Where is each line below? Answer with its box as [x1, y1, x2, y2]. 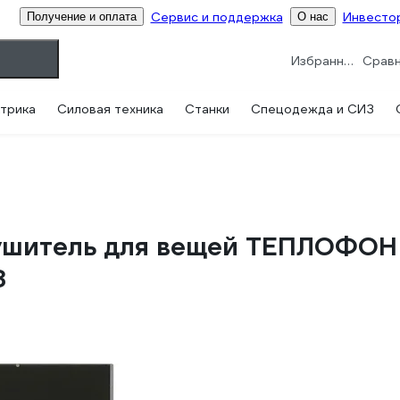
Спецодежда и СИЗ [251, 101, 374, 117]
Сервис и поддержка [150, 8, 283, 25]
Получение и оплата [26, 10, 137, 23]
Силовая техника [57, 101, 163, 117]
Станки [185, 101, 229, 117]
